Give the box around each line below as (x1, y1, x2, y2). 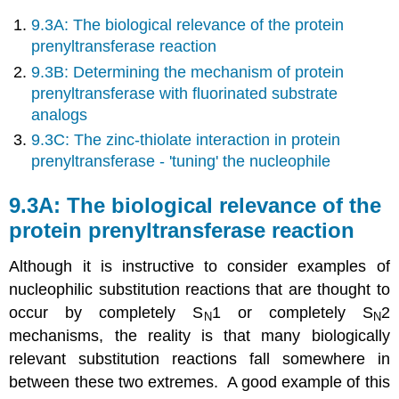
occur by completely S (9, 303, 204, 322)
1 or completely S (211, 303, 373, 322)
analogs (31, 105, 88, 124)
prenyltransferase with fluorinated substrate (31, 84, 338, 102)
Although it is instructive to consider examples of (9, 256, 390, 275)
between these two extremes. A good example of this (9, 372, 390, 391)
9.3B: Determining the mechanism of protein (31, 62, 345, 81)
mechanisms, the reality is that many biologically (9, 326, 390, 345)
